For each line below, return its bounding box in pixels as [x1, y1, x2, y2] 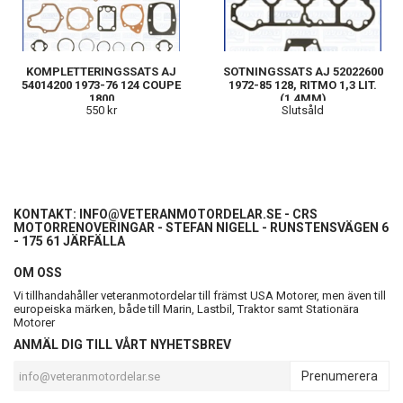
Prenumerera [301, 369, 378, 384]
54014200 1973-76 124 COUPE [22, 78, 181, 93]
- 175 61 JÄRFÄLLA [13, 234, 125, 249]
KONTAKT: [13, 207, 79, 222]
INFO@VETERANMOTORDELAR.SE [79, 207, 282, 222]
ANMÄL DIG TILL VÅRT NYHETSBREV [13, 337, 231, 353]
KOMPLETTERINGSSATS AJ [26, 65, 176, 79]
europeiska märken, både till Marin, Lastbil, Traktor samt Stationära [13, 302, 359, 317]
